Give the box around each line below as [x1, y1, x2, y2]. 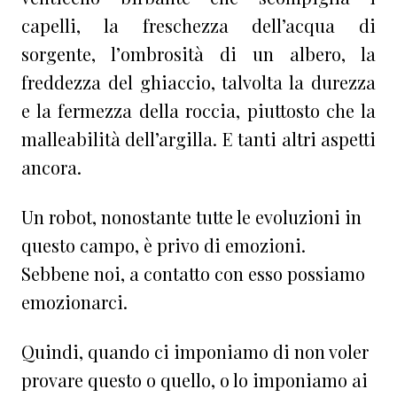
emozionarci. [21, 289, 128, 314]
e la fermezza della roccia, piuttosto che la [21, 97, 376, 122]
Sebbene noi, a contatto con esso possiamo [21, 261, 365, 285]
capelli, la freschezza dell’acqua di [21, 12, 376, 37]
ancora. [21, 154, 82, 179]
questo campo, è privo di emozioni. [21, 232, 306, 257]
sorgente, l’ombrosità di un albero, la [21, 41, 376, 66]
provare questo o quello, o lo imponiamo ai [21, 367, 368, 392]
